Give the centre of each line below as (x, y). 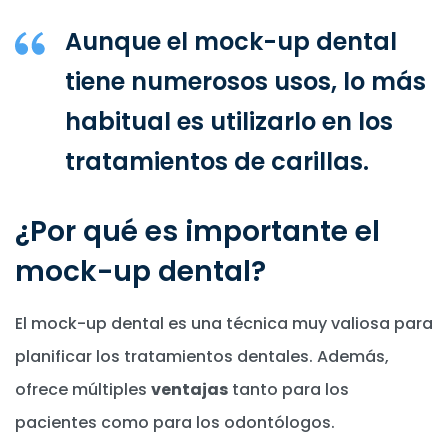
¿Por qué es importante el (197, 231)
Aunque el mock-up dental (231, 41)
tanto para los (288, 389)
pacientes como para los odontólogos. (175, 422)
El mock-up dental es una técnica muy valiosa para (224, 323)
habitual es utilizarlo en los (229, 121)
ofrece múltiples (83, 389)
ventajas (189, 389)
